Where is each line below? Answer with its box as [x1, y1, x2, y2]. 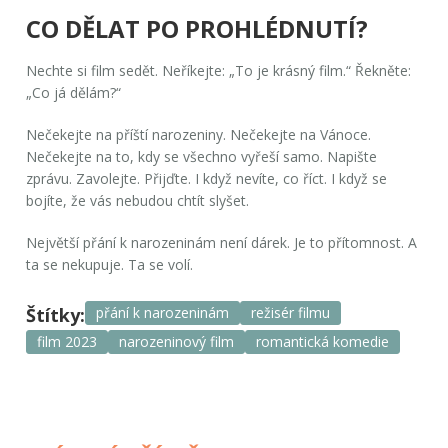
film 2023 [37, 331, 98, 351]
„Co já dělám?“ [26, 82, 122, 102]
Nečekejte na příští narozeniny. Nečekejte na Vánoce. [26, 124, 372, 144]
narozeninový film [119, 331, 235, 351]
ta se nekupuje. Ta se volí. [26, 254, 194, 274]
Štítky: [26, 302, 86, 327]
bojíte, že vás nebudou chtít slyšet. [26, 190, 250, 210]
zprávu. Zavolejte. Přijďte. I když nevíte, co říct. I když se [26, 168, 388, 188]
